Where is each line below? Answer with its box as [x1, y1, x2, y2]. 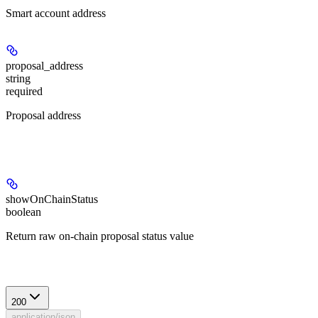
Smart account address [6, 6, 106, 19]
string [6, 72, 31, 84]
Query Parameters [6, 136, 79, 149]
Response [6, 258, 45, 270]
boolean [6, 206, 41, 219]
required [6, 84, 43, 97]
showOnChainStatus [6, 193, 98, 206]
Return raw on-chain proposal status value [6, 230, 194, 243]
